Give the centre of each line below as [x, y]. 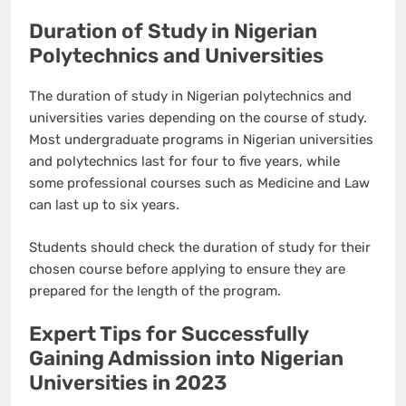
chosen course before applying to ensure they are [187, 269]
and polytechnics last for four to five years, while [184, 162]
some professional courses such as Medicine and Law [199, 184]
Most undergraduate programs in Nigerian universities [201, 140]
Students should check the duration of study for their [200, 247]
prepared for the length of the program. [157, 290]
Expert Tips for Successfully [169, 334]
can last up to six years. [106, 205]
